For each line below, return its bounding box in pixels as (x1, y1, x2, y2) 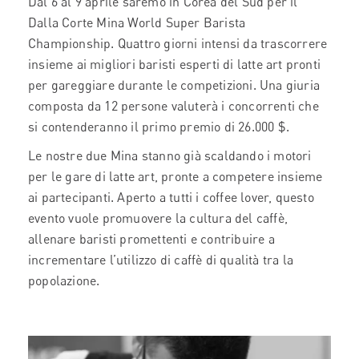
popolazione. (28, 272, 100, 288)
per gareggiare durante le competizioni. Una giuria (28, 77, 321, 93)
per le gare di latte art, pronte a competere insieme (28, 168, 323, 184)
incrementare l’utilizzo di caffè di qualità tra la (28, 252, 294, 268)
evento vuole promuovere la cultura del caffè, (28, 210, 288, 226)
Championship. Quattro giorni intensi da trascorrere (28, 35, 328, 51)
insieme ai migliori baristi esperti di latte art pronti (28, 56, 321, 72)
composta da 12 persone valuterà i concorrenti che (28, 98, 319, 114)
